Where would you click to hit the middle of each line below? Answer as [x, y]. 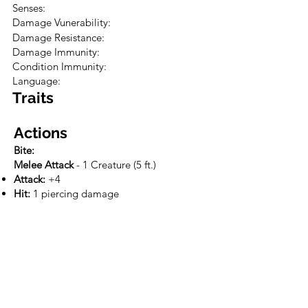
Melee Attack [44, 165]
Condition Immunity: [61, 66]
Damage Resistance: [60, 37]
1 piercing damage [75, 194]
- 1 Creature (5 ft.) [115, 165]
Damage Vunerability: [63, 22]
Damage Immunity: [57, 52]
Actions [41, 133]
